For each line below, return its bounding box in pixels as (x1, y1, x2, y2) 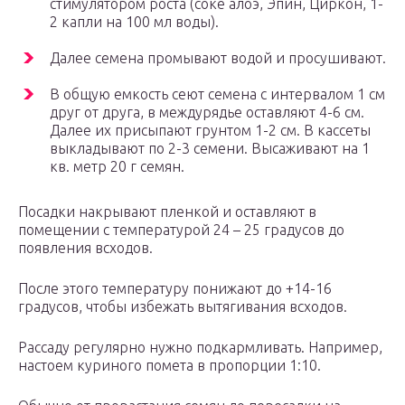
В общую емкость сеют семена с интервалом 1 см (50, 86, 385, 103)
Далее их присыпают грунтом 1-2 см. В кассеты (50, 122, 371, 139)
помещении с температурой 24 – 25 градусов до (18, 221, 344, 239)
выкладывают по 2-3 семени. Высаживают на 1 (50, 140, 370, 157)
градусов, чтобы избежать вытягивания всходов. (18, 298, 347, 316)
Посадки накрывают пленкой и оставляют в (18, 203, 316, 221)
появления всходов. (18, 240, 153, 257)
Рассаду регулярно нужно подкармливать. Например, (18, 339, 382, 356)
